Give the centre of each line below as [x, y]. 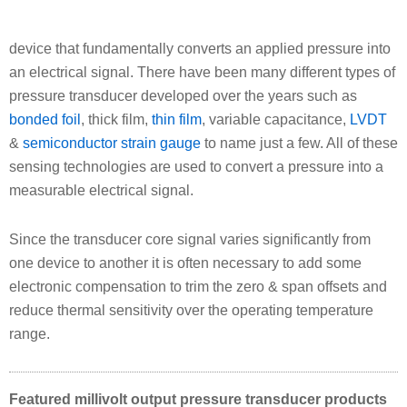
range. [30, 333]
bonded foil [45, 119]
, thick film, [116, 119]
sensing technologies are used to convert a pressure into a [196, 166]
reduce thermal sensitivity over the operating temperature [191, 310]
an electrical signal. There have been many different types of [202, 72]
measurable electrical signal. [101, 190]
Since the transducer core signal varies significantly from [190, 239]
